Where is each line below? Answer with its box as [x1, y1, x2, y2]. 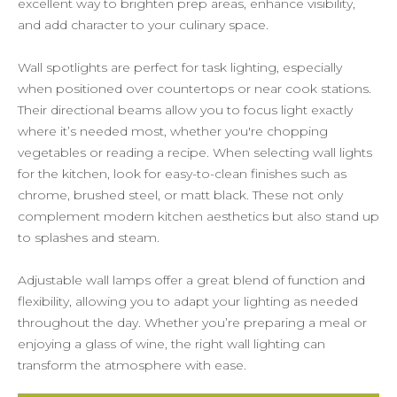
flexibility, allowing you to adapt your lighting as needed [18, 292, 358, 309]
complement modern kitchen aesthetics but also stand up [18, 207, 379, 224]
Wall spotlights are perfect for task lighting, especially [18, 58, 342, 75]
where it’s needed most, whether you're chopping [18, 122, 328, 139]
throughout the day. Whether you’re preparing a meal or [18, 314, 367, 331]
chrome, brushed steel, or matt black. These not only [18, 186, 343, 203]
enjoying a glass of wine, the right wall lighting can [18, 335, 325, 352]
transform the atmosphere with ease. [18, 356, 246, 373]
